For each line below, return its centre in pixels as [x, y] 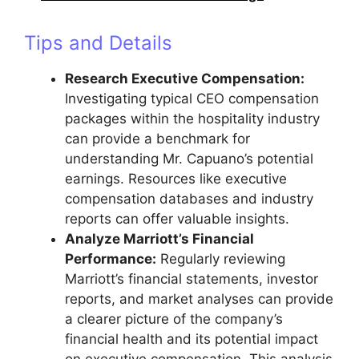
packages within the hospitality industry [192, 119]
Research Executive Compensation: [185, 79]
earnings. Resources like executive [176, 179]
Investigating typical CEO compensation [192, 99]
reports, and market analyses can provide [199, 299]
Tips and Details [98, 43]
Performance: [111, 259]
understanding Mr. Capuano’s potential [189, 159]
